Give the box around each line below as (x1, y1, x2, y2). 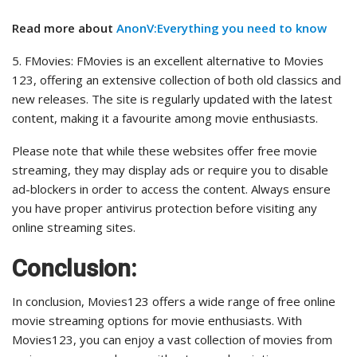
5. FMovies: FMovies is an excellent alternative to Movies (12, 53, 324, 69)
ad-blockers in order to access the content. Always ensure (12, 181, 331, 198)
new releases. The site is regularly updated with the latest (12, 91, 332, 108)
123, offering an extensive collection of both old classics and (12, 72, 341, 88)
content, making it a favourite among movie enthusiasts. (12, 110, 318, 127)
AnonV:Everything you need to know (116, 20, 327, 37)
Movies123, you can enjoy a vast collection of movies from (12, 331, 332, 348)
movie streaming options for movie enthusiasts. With (12, 312, 302, 329)
